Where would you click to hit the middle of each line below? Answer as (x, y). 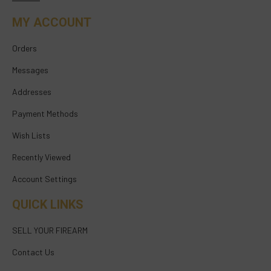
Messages (30, 70)
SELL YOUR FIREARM (50, 230)
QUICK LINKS (48, 204)
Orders (24, 48)
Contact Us (33, 252)
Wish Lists (31, 135)
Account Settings (44, 178)
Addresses (32, 91)
